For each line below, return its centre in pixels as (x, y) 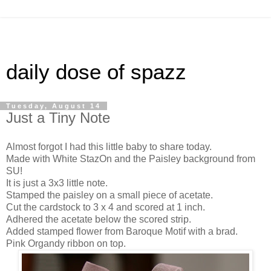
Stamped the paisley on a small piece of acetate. (109, 195)
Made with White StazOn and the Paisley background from (131, 158)
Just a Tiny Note (58, 118)
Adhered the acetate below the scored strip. (99, 219)
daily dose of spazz (96, 72)
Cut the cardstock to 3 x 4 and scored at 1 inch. (106, 207)
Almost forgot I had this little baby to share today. (109, 146)
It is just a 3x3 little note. (57, 183)
